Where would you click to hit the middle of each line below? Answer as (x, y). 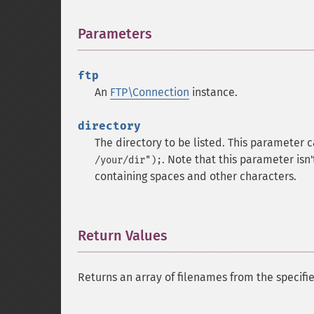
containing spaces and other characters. (196, 176)
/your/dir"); (128, 160)
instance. (213, 92)
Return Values (123, 235)
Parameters (115, 34)
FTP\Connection (150, 92)
